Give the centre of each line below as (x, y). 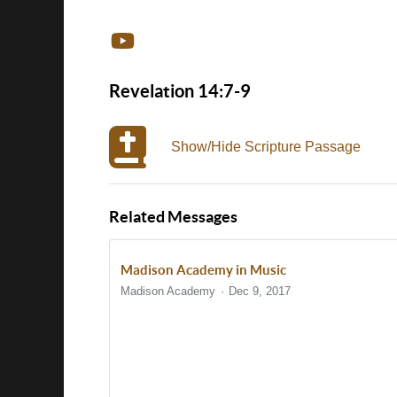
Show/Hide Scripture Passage (266, 147)
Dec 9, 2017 (260, 291)
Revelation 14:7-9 (180, 91)
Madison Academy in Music (203, 270)
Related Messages (173, 217)
